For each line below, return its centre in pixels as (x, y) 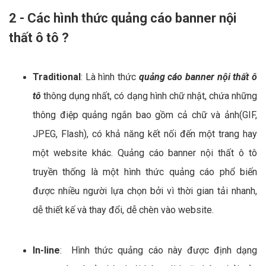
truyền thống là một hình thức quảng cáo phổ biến (145, 172)
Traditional (57, 77)
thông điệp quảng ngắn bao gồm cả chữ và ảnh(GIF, (145, 115)
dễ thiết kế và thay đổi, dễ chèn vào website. (123, 210)
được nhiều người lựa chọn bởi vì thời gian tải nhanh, (145, 191)
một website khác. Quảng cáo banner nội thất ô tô (145, 153)
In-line (46, 251)
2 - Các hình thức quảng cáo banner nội (123, 18)
